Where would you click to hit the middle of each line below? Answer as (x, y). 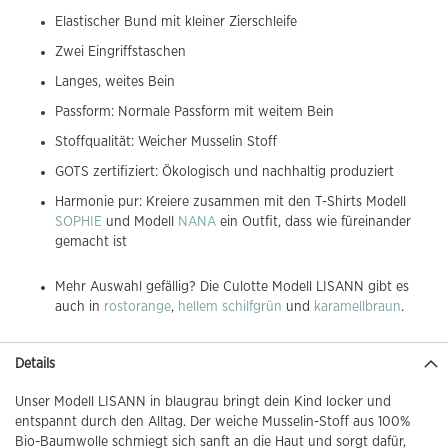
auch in (79, 306)
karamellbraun (357, 306)
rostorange (137, 306)
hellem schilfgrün (230, 306)
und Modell (140, 221)
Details (35, 363)
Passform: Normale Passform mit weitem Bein (196, 111)
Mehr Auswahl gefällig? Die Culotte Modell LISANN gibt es (232, 286)
